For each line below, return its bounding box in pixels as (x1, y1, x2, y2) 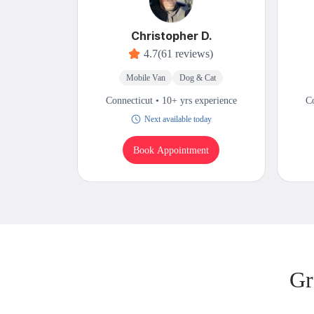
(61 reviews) (158, 48, 214, 60)
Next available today (144, 114, 212, 125)
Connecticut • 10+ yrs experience (105, 95, 237, 107)
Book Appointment (133, 144, 210, 156)
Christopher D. (130, 29, 212, 43)
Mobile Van (126, 73, 166, 83)
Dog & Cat (179, 73, 217, 83)
